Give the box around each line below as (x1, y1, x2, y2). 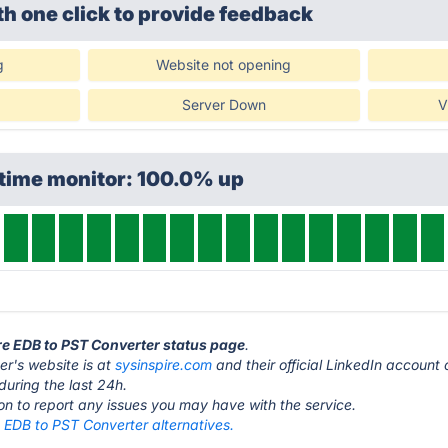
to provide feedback (114, 2, 314, 26)
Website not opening (156, 56, 292, 73)
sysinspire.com (115, 356, 213, 373)
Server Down (181, 96, 266, 113)
